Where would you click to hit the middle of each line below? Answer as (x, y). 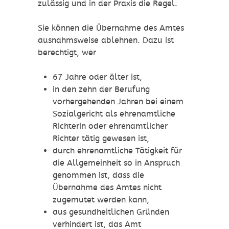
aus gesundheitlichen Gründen (111, 212)
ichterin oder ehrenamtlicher (112, 126)
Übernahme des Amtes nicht (107, 188)
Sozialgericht (77, 114)
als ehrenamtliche (139, 114)
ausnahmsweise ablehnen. (90, 40)
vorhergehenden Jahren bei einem (118, 102)
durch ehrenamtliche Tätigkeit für (117, 151)
